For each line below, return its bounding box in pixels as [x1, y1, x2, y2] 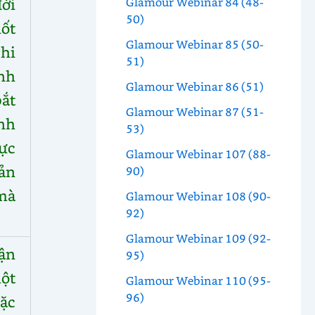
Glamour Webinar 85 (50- [125, 37, 264, 52]
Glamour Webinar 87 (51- [125, 104, 264, 120]
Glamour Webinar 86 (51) [125, 79, 264, 94]
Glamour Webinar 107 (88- [125, 146, 271, 162]
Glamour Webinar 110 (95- [125, 273, 271, 288]
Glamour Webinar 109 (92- [125, 231, 271, 246]
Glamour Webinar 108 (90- [125, 188, 271, 204]
